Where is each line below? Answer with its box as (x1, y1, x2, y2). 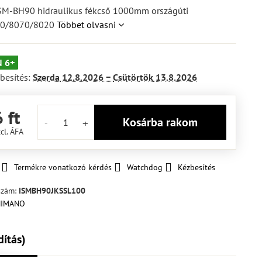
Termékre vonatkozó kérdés (14, 162, 112, 173)
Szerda (33, 71, 60, 83)
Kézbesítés (178, 162, 216, 173)
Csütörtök (113, 71, 154, 83)
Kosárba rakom (130, 115, 198, 130)
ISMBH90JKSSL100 (19, 185, 86, 196)
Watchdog (127, 162, 163, 173)
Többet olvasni (57, 19, 116, 30)
